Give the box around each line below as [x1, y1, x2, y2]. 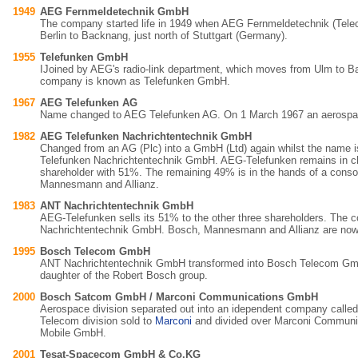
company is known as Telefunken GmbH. [40, 75, 230, 87]
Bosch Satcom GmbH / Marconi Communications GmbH [40, 291, 318, 303]
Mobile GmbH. [40, 327, 106, 339]
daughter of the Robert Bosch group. [40, 269, 208, 281]
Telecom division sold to [40, 315, 155, 327]
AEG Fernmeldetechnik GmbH [40, 6, 189, 18]
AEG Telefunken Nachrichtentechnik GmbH [40, 130, 252, 142]
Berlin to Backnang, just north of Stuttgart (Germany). [40, 30, 288, 42]
